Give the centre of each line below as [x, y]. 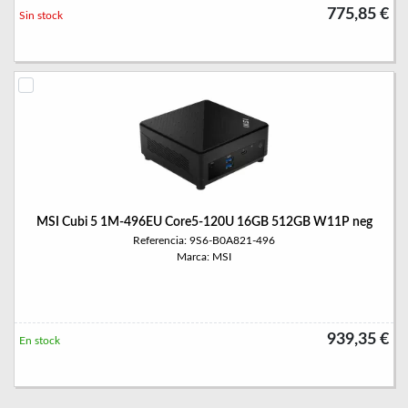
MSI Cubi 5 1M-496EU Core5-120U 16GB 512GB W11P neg [204, 222]
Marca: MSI [204, 257]
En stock [40, 341]
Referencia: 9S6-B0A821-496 [204, 240]
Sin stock [41, 15]
